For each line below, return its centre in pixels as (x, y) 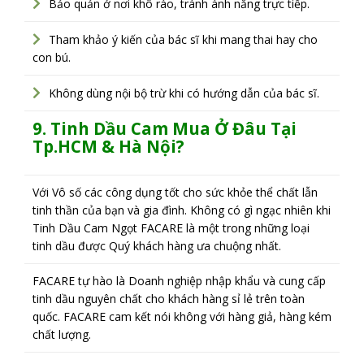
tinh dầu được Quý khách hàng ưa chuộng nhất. (157, 246)
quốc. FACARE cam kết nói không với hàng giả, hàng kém (182, 317)
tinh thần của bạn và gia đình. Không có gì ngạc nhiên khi (182, 210)
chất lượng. (62, 335)
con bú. (52, 57)
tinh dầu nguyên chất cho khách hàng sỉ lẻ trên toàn (169, 299)
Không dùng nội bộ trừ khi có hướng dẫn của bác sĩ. (184, 93)
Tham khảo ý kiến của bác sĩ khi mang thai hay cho (183, 39)
